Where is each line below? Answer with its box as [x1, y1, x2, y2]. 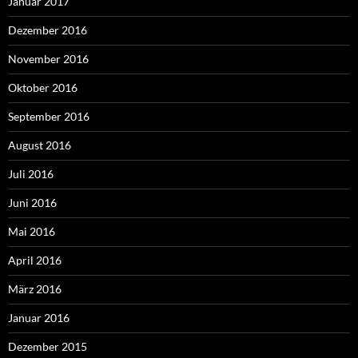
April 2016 [8, 253, 62, 268]
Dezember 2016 [8, 23, 87, 38]
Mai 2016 [8, 225, 55, 239]
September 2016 [8, 109, 89, 124]
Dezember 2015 [8, 340, 87, 354]
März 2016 [8, 282, 62, 296]
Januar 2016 [8, 311, 70, 325]
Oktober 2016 [8, 81, 78, 95]
